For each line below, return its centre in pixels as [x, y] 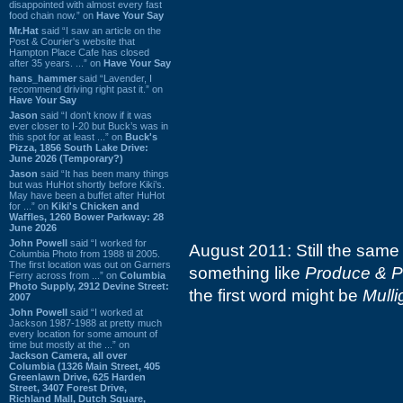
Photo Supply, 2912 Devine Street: [89, 286]
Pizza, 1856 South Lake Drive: [79, 147]
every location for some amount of [83, 333]
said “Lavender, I [114, 78]
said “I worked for [107, 242]
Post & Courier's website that [72, 41]
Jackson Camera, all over [68, 355]
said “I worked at [105, 312]
